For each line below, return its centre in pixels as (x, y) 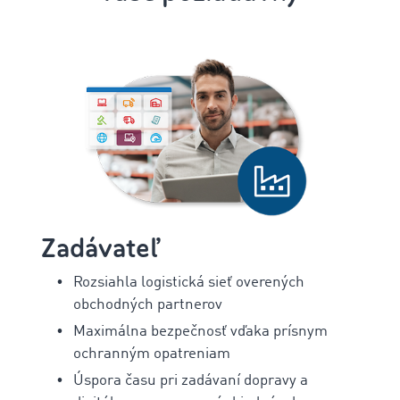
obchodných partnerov (148, 304)
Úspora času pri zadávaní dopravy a (191, 380)
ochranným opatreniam (152, 354)
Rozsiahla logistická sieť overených (189, 282)
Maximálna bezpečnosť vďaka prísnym (200, 331)
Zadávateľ (100, 248)
